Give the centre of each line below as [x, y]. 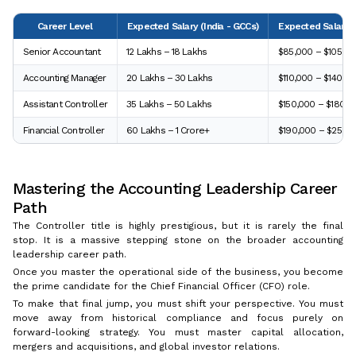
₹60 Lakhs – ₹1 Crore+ [168, 131]
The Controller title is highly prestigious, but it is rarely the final [178, 226]
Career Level [65, 27]
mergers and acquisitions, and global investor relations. [146, 347]
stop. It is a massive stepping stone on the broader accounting [178, 240]
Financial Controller [64, 131]
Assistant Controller [65, 104]
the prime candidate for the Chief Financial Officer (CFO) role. [161, 286]
